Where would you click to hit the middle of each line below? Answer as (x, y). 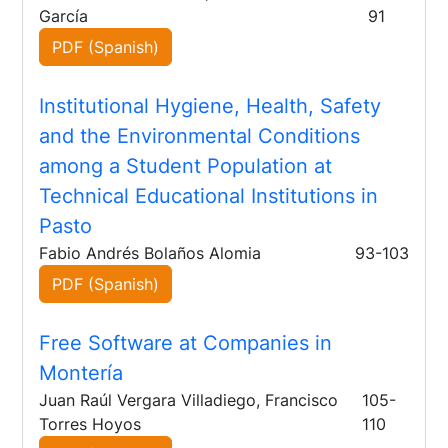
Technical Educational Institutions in (209, 196)
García (64, 16)
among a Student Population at (186, 166)
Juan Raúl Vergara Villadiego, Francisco (189, 400)
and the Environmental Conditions (200, 136)
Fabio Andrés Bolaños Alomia (150, 253)
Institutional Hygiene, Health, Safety (210, 106)
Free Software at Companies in (186, 343)
